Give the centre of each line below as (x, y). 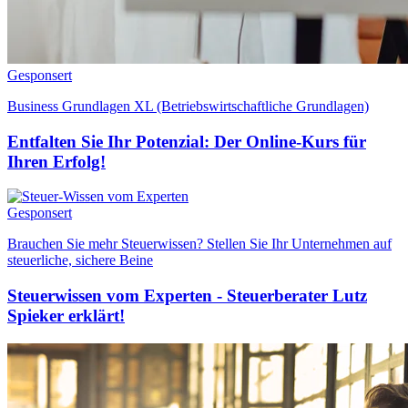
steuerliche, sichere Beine (80, 260)
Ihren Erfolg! (56, 161)
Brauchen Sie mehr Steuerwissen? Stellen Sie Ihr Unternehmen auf (199, 244)
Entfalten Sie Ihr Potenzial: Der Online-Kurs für (187, 141)
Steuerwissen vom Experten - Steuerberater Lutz (187, 296)
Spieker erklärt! (66, 316)
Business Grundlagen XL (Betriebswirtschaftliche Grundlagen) (188, 106)
